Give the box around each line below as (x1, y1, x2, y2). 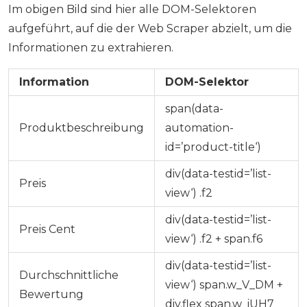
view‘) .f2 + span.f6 (165, 232, 262, 246)
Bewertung (19, 288, 84, 302)
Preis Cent (19, 223, 75, 236)
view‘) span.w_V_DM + (165, 278, 283, 292)
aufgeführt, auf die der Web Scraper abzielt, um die (8, 22, 292, 36)
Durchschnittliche (19, 269, 119, 282)
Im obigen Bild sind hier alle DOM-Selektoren (8, 3, 256, 16)
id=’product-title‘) (165, 140, 261, 154)
